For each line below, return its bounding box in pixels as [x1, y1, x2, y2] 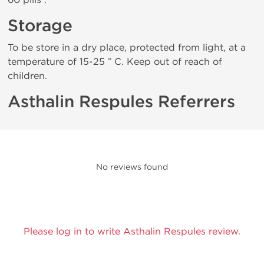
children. [8, 70, 47, 81]
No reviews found [96, 162, 168, 172]
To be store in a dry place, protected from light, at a [8, 42, 246, 53]
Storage [8, 16, 72, 36]
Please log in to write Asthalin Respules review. [24, 226, 240, 237]
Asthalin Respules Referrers [8, 92, 235, 112]
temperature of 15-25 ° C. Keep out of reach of [8, 56, 222, 67]
